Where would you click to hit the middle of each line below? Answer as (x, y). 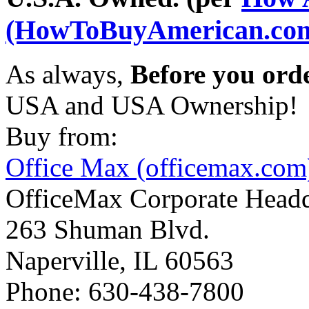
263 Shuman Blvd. (108, 230)
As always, (68, 74)
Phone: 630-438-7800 (125, 292)
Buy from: (62, 137)
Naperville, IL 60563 (120, 261)
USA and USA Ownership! (152, 106)
